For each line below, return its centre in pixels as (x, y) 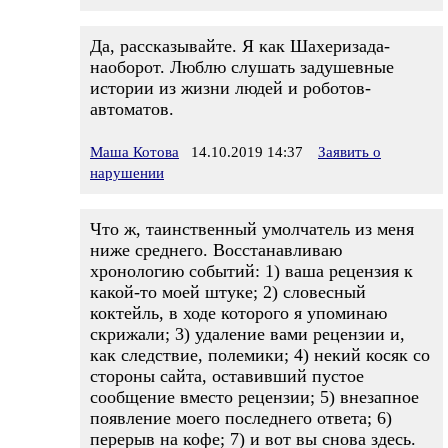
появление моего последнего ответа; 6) (241, 418)
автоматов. (132, 109)
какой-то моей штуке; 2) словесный (228, 292)
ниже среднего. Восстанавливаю (216, 250)
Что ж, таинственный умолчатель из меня (252, 229)
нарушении (127, 173)
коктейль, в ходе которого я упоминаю (238, 313)
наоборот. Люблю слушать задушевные (242, 67)
